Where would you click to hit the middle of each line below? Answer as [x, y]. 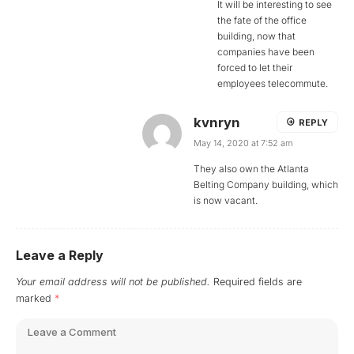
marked [35, 298]
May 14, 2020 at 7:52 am [243, 143]
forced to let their [255, 67]
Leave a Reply [60, 255]
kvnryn [217, 122]
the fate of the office [262, 20]
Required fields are [258, 281]
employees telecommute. [273, 83]
